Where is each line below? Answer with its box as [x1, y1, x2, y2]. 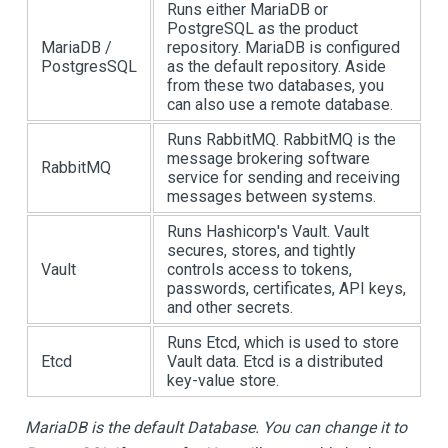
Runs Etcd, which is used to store [167, 333, 399, 352]
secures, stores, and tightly [167, 241, 356, 260]
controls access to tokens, [167, 260, 352, 279]
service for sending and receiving [167, 168, 400, 187]
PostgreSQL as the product [167, 19, 358, 38]
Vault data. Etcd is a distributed [167, 352, 383, 371]
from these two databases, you [167, 76, 384, 95]
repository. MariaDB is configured [167, 38, 400, 57]
